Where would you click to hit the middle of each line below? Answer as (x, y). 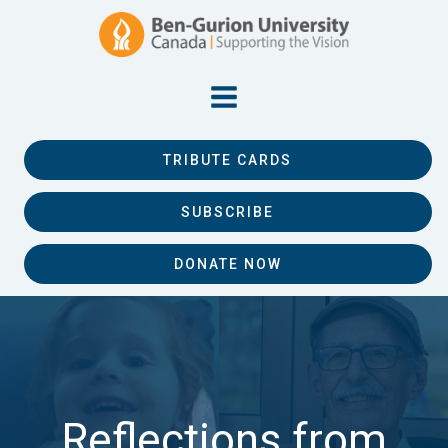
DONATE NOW (227, 264)
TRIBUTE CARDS (227, 160)
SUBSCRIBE (227, 212)
